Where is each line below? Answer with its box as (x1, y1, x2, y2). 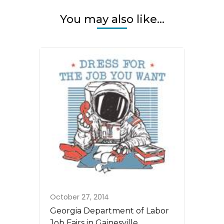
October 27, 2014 (50, 191, 109, 202)
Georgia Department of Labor (50, 205, 169, 215)
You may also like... (59, 12, 164, 26)
